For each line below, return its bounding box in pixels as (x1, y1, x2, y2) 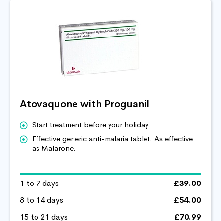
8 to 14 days (20, 194, 63, 205)
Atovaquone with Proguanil (20, 97, 149, 110)
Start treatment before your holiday (32, 119, 148, 129)
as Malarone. (32, 143, 76, 153)
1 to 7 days (20, 178, 59, 188)
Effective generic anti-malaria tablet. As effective (32, 133, 193, 143)
